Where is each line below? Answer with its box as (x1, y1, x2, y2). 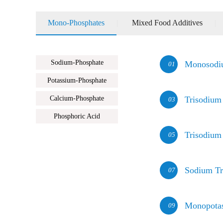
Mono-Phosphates (48, 18, 105, 27)
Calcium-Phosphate (50, 94, 104, 102)
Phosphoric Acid (54, 112, 100, 120)
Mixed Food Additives (132, 18, 203, 27)
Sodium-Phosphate (50, 58, 104, 66)
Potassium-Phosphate (47, 76, 107, 84)
